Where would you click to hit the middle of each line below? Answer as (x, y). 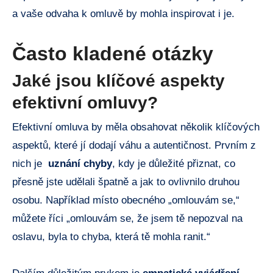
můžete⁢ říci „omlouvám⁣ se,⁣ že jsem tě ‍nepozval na (127, 218)
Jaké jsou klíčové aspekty (119, 81)
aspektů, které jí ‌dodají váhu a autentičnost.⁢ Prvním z (134, 145)
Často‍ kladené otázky (113, 54)
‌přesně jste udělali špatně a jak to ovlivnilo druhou (126, 182)
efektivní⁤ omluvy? (85, 103)
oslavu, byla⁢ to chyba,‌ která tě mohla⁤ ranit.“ (111, 236)
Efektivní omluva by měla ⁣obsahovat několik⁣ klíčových (136, 127)
